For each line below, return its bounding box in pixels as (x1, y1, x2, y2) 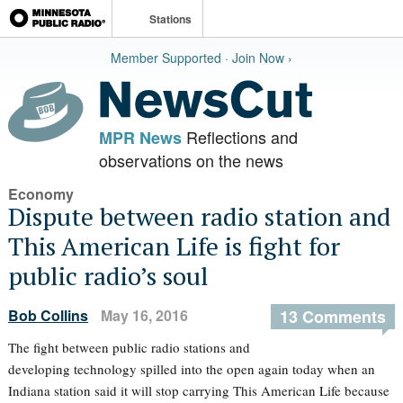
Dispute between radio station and (7, 200, 391, 233)
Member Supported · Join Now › (110, 49, 292, 67)
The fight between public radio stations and (7, 338, 250, 356)
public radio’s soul (7, 259, 209, 292)
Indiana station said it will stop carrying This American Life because (7, 381, 390, 399)
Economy (7, 184, 74, 204)
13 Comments (280, 305, 387, 328)
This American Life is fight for (7, 229, 340, 263)
